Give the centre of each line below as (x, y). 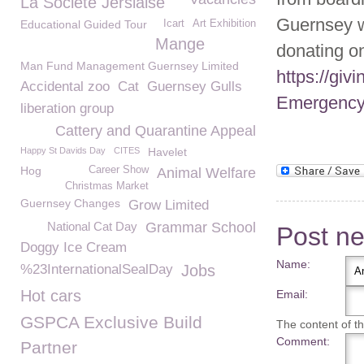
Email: (292, 294)
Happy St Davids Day (63, 150)
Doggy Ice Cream (74, 247)
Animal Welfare (206, 173)
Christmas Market (107, 186)
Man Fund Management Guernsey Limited (130, 66)
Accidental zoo (65, 87)
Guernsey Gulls (195, 87)
